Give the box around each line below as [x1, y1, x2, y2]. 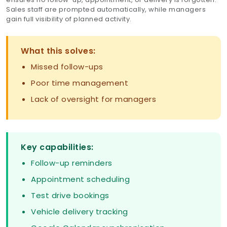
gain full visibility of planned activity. [6, 14, 132, 24]
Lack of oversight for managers [31, 94, 156, 105]
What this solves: [21, 45, 96, 57]
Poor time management [31, 78, 128, 89]
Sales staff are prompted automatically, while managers [6, 5, 206, 15]
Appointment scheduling [31, 174, 130, 185]
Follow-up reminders [31, 158, 112, 169]
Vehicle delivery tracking [31, 206, 128, 217]
